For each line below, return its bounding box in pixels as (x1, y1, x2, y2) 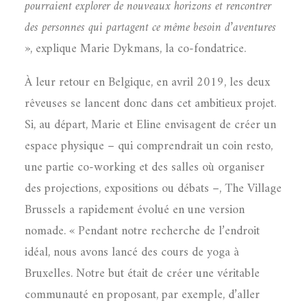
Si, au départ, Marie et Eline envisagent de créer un (25, 114, 276, 136)
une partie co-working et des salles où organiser (25, 157, 265, 178)
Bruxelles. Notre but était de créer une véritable (25, 263, 260, 284)
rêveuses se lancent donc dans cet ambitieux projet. (25, 93, 276, 114)
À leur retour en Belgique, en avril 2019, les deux (25, 72, 270, 93)
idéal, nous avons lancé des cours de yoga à (25, 242, 239, 263)
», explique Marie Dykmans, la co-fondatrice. (25, 38, 246, 60)
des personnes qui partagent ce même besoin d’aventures (25, 17, 276, 38)
